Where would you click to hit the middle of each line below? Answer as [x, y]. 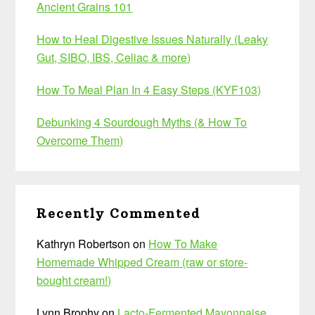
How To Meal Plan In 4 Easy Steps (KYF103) [149, 89]
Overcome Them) [80, 140]
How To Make [183, 244]
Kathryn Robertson [84, 244]
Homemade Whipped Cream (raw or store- [142, 262]
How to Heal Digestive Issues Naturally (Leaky [153, 39]
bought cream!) [74, 280]
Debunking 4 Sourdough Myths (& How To [142, 122]
